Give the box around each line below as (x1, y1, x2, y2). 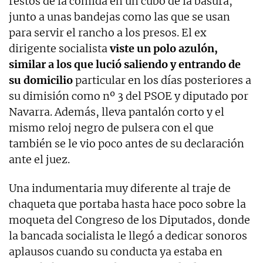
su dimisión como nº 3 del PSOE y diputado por (9, 89, 248, 103)
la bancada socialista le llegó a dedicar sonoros (9, 228, 247, 242)
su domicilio (9, 73, 73, 87)
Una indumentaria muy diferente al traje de (9, 181, 231, 195)
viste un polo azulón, (110, 41, 218, 55)
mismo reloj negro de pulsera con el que (9, 120, 214, 134)
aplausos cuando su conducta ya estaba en (9, 244, 222, 258)
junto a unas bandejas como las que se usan (9, 9, 230, 23)
